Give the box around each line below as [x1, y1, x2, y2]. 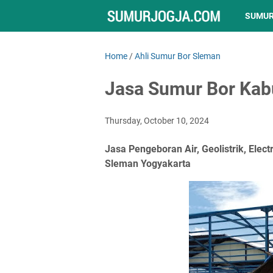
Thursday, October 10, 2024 [105, 116, 209, 126]
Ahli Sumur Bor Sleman [135, 51, 221, 61]
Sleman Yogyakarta [105, 158, 191, 169]
